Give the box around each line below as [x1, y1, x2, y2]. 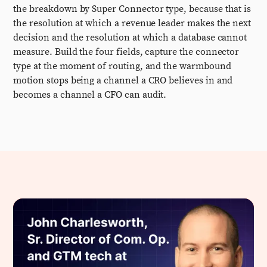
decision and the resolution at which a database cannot [13, 32, 247, 44]
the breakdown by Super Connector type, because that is [13, 3, 252, 15]
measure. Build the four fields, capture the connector [13, 46, 240, 58]
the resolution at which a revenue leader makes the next [13, 17, 252, 29]
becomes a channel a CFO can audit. [13, 89, 167, 101]
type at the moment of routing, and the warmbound [13, 60, 231, 72]
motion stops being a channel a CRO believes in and [13, 74, 233, 86]
